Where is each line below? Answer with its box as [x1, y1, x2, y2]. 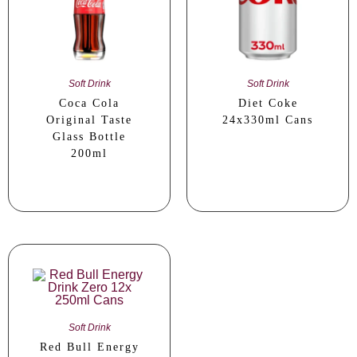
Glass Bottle [53, 131, 126, 143]
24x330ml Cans [222, 114, 313, 127]
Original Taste [46, 114, 132, 127]
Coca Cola [59, 97, 120, 110]
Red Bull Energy [39, 341, 139, 354]
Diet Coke [237, 97, 298, 110]
